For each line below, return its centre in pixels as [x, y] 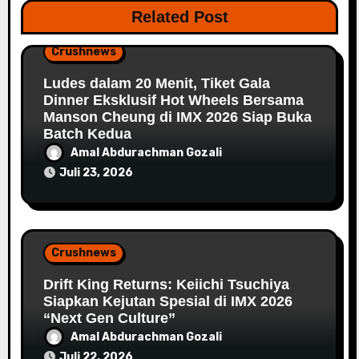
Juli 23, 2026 [96, 173]
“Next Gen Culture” [109, 319]
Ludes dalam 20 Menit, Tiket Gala [156, 84]
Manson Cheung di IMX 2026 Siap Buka [177, 117]
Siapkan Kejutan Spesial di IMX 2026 [167, 302]
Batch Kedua [87, 134]
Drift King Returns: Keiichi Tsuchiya [166, 285]
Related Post [179, 17]
